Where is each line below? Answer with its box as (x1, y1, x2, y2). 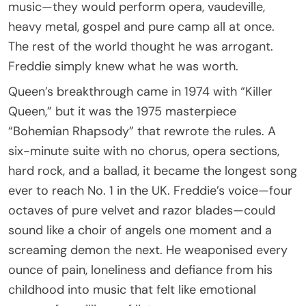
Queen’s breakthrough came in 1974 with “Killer (8, 83, 273, 100)
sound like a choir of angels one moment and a (8, 221, 272, 238)
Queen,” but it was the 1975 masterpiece (8, 102, 236, 120)
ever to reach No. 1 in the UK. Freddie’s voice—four (8, 182, 292, 199)
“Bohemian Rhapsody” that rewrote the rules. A (8, 122, 276, 139)
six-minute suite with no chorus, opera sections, (8, 142, 279, 159)
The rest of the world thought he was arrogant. (8, 38, 273, 55)
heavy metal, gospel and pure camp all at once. (8, 18, 275, 35)
